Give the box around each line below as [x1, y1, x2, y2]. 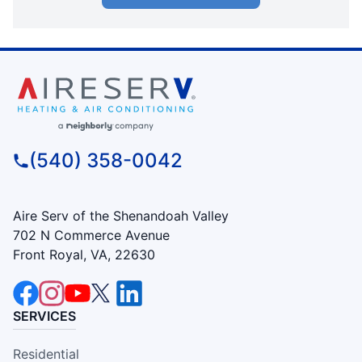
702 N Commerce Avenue [13, 226, 170, 243]
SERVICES [13, 307, 76, 324]
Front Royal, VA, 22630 [13, 246, 155, 263]
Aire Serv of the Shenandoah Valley [13, 207, 229, 224]
